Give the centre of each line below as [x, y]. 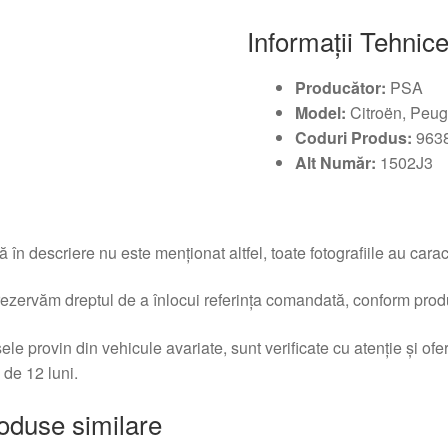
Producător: [341, 88]
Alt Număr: [336, 163]
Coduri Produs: [354, 138]
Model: [321, 113]
